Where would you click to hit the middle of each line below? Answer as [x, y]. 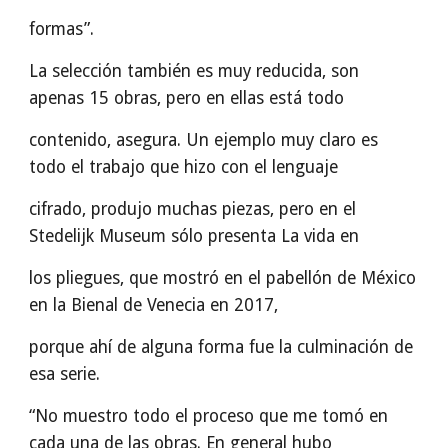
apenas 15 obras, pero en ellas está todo [187, 98]
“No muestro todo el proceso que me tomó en [209, 416]
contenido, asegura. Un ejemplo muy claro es [204, 140]
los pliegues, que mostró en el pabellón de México [223, 278]
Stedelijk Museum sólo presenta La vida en [194, 236]
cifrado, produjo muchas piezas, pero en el [193, 209]
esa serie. [65, 374]
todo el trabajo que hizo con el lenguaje [184, 167]
